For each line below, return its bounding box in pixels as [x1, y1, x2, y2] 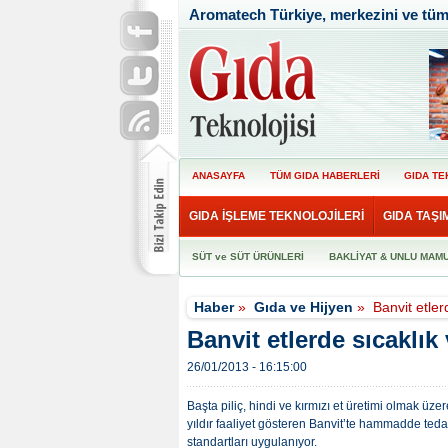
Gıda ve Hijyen [254, 299, 354, 315]
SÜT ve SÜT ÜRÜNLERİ [192, 251, 305, 262]
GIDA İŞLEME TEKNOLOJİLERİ [188, 209, 364, 223]
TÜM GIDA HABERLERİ [269, 170, 380, 181]
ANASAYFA [192, 170, 246, 181]
